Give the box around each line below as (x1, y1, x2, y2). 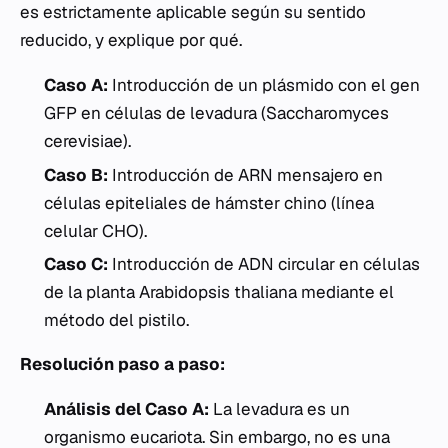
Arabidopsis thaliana (139, 281, 297, 304)
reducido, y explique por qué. (20, 29, 242, 52)
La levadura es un (209, 398, 350, 421)
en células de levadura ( (77, 102, 266, 125)
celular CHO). (44, 219, 147, 242)
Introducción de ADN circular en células (108, 253, 420, 276)
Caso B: (44, 163, 108, 186)
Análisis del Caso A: (44, 398, 209, 421)
